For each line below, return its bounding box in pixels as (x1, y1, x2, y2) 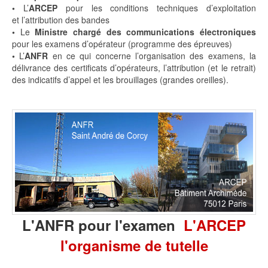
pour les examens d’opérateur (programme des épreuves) (12, 37, 232, 50)
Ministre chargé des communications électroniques (35, 25, 257, 38)
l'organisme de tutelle (60, 234, 208, 255)
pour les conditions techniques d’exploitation (57, 1, 257, 14)
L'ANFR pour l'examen (22, 214, 184, 235)
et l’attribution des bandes (12, 13, 109, 26)
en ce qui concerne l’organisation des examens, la (48, 49, 257, 62)
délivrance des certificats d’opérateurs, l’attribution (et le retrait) (12, 61, 256, 74)
